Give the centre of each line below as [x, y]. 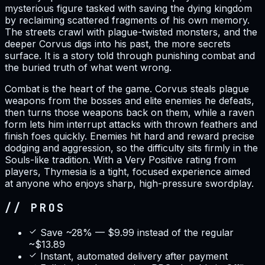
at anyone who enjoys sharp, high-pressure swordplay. [129, 184]
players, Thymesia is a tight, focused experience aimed [127, 172]
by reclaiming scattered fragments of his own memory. [127, 20]
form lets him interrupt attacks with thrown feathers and [131, 125]
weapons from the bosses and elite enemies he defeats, [130, 101]
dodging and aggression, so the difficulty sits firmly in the [131, 148]
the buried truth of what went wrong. [88, 68]
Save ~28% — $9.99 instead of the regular [137, 232]
